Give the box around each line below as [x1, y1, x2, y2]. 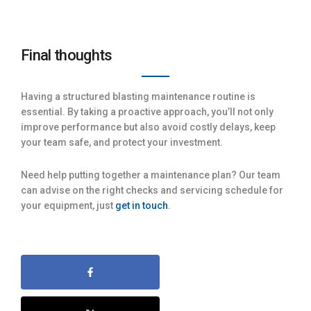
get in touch [115, 199, 168, 211]
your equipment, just [21, 199, 115, 211]
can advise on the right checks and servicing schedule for [21, 184, 283, 196]
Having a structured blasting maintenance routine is [21, 90, 255, 102]
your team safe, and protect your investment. [21, 136, 223, 148]
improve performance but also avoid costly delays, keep [21, 121, 276, 133]
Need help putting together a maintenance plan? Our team [21, 169, 280, 180]
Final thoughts [21, 46, 112, 64]
